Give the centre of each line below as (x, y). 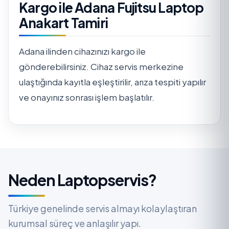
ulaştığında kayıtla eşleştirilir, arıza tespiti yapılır (112, 82)
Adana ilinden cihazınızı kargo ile (82, 51)
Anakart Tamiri (64, 22)
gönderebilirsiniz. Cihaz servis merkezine (101, 66)
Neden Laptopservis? (83, 180)
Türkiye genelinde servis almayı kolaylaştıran (102, 208)
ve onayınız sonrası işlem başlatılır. (87, 97)
